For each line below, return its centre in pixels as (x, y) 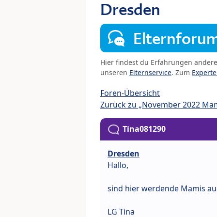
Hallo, (118, 165)
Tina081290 (144, 129)
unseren (115, 73)
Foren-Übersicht (130, 93)
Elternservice (150, 73)
